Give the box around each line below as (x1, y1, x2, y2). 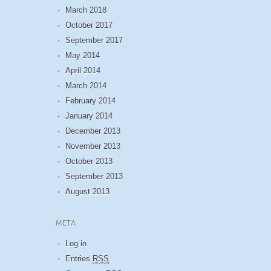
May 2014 (65, 50, 100, 60)
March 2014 (65, 80, 106, 90)
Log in (65, 238, 87, 248)
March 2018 (65, 5, 106, 15)
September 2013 (65, 171, 123, 181)
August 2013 (65, 186, 109, 196)
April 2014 (65, 65, 100, 75)
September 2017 (65, 35, 123, 45)
